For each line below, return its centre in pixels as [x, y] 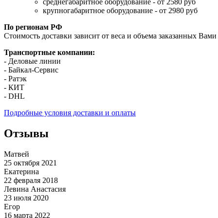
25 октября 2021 [30, 163]
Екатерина [21, 172]
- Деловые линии [32, 61]
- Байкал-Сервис [31, 70]
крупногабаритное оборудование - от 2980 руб [120, 11]
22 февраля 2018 [31, 181]
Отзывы [26, 134]
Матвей [17, 154]
